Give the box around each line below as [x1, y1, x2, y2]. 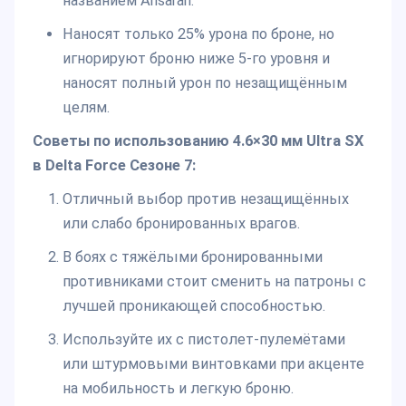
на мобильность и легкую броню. [62, 379, 294, 397]
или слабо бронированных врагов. [62, 214, 300, 232]
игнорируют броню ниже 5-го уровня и [62, 49, 330, 67]
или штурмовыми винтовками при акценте [62, 354, 364, 372]
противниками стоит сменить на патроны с [62, 272, 366, 290]
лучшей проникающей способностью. [62, 296, 325, 314]
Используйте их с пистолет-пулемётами [62, 330, 345, 348]
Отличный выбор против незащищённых [62, 189, 349, 208]
